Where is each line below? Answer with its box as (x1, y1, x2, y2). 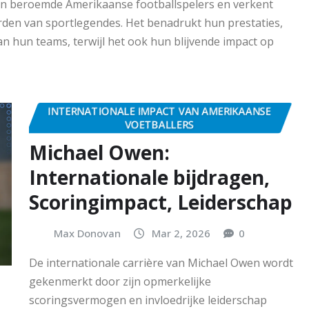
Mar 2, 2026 (152, 226, 210, 240)
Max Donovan (54, 226, 121, 240)
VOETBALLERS (125, 117, 194, 131)
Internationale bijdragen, (29, 163, 270, 190)
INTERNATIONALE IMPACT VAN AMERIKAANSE (48, 104, 271, 118)
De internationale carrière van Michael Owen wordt (29, 255, 293, 271)
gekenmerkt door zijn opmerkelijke (29, 274, 211, 290)
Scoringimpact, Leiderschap (29, 188, 292, 215)
